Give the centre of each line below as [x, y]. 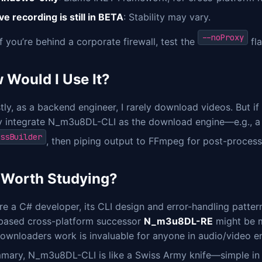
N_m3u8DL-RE [178, 221]
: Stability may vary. [167, 17]
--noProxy [223, 38]
